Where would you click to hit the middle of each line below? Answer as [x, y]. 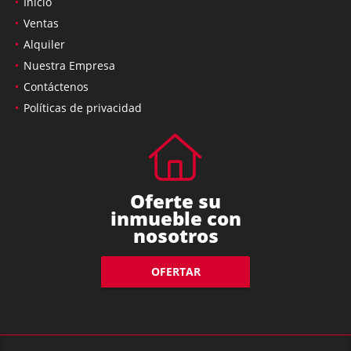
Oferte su [175, 201]
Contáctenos [56, 86]
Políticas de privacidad [83, 107]
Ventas [41, 23]
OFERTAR [175, 272]
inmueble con [175, 218]
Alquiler [44, 44]
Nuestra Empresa [69, 65]
